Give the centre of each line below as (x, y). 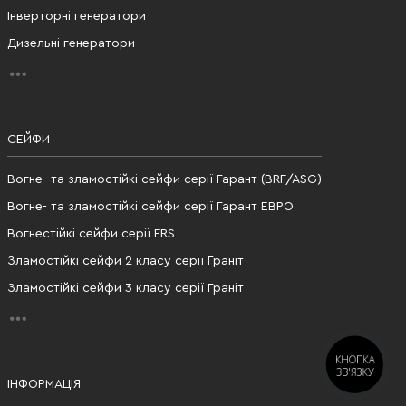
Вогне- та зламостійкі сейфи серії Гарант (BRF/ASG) (164, 179)
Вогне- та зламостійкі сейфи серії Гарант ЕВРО (150, 206)
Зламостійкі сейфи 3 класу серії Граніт (126, 288)
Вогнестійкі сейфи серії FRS (91, 233)
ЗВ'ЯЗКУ (355, 372)
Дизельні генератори (71, 43)
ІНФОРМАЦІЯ (44, 384)
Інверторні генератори (77, 16)
